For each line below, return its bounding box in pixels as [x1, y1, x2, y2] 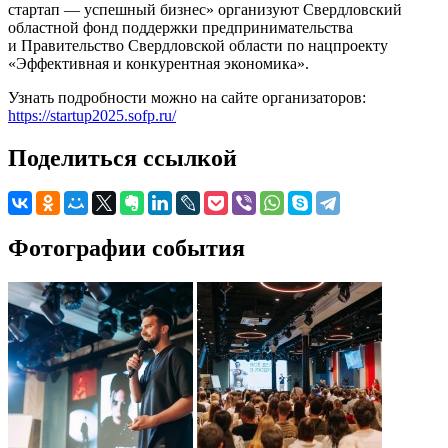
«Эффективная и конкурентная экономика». [8, 54, 309, 72]
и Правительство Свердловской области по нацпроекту [8, 36, 388, 54]
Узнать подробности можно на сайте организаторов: [8, 88, 366, 106]
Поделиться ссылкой [8, 144, 237, 171]
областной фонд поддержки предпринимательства [8, 18, 353, 36]
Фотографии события [8, 235, 245, 262]
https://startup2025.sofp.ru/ [8, 106, 176, 124]
